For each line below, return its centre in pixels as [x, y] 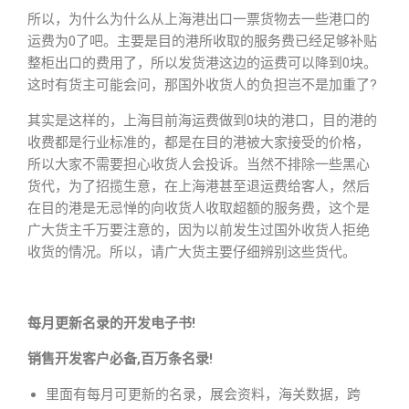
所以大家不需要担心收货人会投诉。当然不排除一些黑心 [199, 164]
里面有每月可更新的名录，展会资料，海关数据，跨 [203, 394]
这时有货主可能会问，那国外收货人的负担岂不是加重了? [202, 85]
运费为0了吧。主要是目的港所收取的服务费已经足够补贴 [202, 41]
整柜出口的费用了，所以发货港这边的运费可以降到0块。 [202, 63]
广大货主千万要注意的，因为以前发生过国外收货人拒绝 [199, 230]
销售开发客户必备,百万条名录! [120, 359]
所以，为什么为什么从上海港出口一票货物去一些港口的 [199, 19]
